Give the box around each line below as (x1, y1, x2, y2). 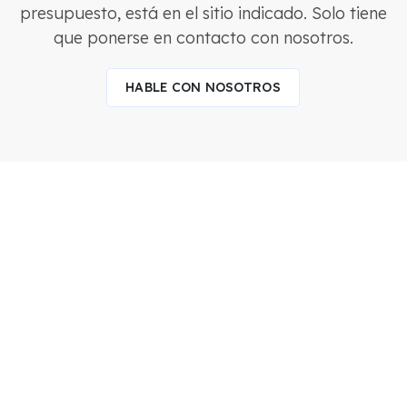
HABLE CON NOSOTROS (125, 79, 281, 95)
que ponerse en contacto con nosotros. (53, 27, 353, 48)
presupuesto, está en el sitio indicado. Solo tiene (19, 3, 387, 24)
